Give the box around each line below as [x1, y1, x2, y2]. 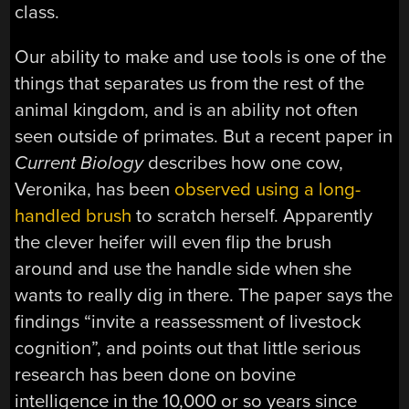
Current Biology [15, 152, 144, 175]
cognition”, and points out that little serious [15, 337, 362, 361]
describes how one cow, [143, 152, 344, 175]
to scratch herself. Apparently [131, 204, 373, 228]
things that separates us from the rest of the [15, 72, 365, 96]
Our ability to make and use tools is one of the [15, 46, 387, 69]
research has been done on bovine [15, 363, 297, 387]
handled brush [15, 204, 132, 228]
